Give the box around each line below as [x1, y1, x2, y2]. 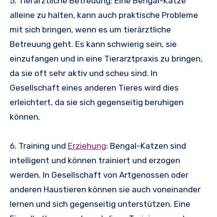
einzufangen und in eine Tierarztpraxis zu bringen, [10, 53, 202, 63]
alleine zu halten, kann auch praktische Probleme [10, 10, 198, 20]
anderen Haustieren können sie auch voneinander [10, 184, 201, 194]
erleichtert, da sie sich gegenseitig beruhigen [10, 97, 184, 107]
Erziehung [68, 140, 106, 151]
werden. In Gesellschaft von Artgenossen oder [10, 170, 188, 180]
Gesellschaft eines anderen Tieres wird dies [10, 82, 179, 93]
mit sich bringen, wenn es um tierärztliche [10, 24, 171, 34]
